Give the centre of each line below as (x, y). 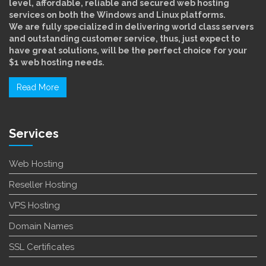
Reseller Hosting (43, 184)
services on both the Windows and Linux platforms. (117, 15)
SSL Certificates (42, 247)
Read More (38, 87)
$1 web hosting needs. (57, 62)
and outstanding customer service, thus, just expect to (124, 38)
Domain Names (41, 226)
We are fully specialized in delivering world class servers (131, 26)
